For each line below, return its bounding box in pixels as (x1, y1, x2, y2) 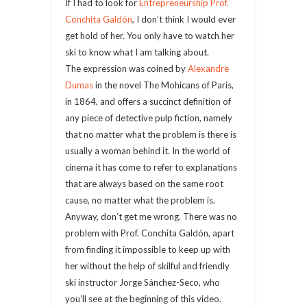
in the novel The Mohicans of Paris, (93, 79, 234, 90)
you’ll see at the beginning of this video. (65, 293, 221, 304)
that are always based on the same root (65, 178, 223, 189)
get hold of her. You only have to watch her (65, 30, 234, 41)
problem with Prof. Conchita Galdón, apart (65, 228, 234, 238)
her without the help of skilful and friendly (65, 260, 230, 271)
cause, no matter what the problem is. (65, 195, 215, 206)
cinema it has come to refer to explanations (65, 162, 237, 173)
